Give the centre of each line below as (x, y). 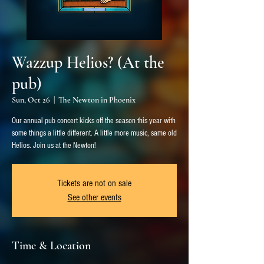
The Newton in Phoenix (97, 100)
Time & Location (51, 245)
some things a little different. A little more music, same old (94, 133)
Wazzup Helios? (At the (88, 62)
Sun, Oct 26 (31, 100)
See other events (94, 197)
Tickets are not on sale (94, 183)
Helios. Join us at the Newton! (54, 145)
